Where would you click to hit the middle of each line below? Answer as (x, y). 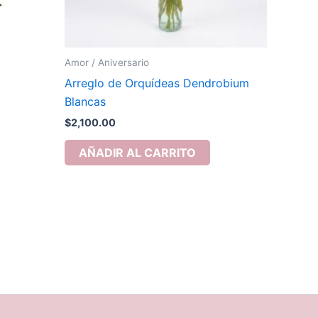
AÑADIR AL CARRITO (137, 153)
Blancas (85, 101)
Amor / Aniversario (107, 63)
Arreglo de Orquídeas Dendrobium (157, 83)
